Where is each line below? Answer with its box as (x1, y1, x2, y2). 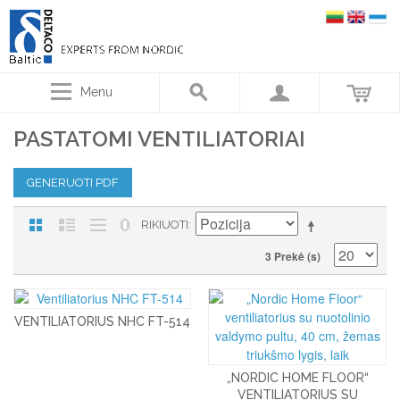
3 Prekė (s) (265, 248, 321, 264)
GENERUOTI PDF (27, 176, 119, 189)
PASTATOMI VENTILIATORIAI (13, 126, 305, 152)
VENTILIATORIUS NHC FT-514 (14, 314, 191, 329)
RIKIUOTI (141, 218, 188, 231)
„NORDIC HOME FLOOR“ (226, 371, 369, 385)
